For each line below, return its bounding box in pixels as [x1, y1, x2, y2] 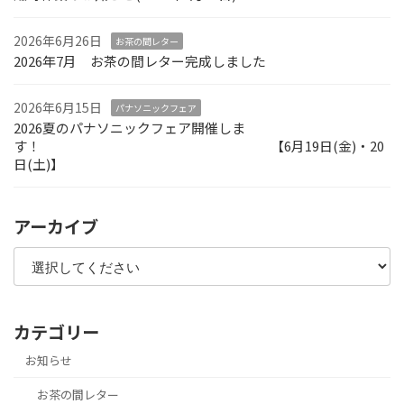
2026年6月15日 [14, 97, 102, 116]
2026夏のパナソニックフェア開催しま [14, 117, 245, 137]
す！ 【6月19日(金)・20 [14, 135, 384, 155]
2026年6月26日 [14, 31, 102, 50]
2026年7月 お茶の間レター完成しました [14, 50, 266, 70]
